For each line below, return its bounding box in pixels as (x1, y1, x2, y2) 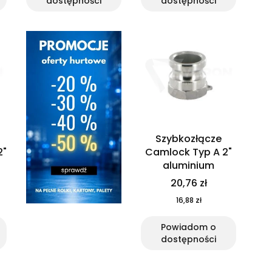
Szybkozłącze (155, 132, 222, 146)
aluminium (163, 158, 214, 173)
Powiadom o (161, 221, 216, 234)
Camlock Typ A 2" (145, 145, 232, 160)
